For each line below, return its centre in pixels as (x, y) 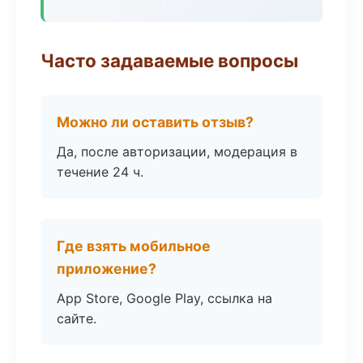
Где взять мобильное (134, 246)
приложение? (107, 269)
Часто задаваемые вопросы (169, 60)
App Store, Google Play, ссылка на (164, 298)
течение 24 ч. (100, 172)
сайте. (77, 318)
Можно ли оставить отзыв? (155, 122)
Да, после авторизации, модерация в (177, 152)
